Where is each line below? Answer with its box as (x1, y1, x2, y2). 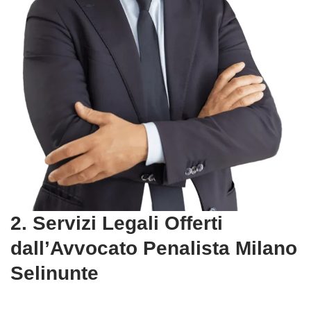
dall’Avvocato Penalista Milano (10, 237, 297, 259)
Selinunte (10, 262, 99, 284)
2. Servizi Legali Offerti (10, 212, 223, 234)
